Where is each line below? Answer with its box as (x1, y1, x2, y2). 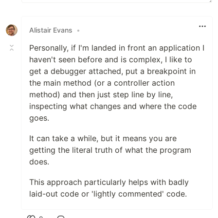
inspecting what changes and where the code (29, 101, 197, 111)
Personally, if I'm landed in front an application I (29, 42, 204, 53)
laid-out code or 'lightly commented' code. (29, 188, 187, 199)
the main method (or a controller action (29, 77, 175, 88)
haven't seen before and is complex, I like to (29, 54, 192, 64)
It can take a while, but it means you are (29, 133, 177, 143)
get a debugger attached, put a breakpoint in (29, 66, 196, 76)
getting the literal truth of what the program (29, 145, 191, 155)
